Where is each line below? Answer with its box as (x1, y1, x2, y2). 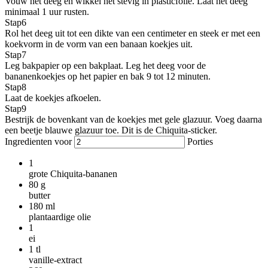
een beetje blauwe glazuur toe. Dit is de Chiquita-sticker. (5, 124, 217, 135)
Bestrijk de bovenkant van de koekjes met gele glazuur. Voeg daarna (5, 114, 262, 124)
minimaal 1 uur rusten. (5, 6, 89, 17)
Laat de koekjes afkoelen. (5, 92, 101, 103)
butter (29, 190, 50, 200)
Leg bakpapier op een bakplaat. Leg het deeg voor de (5, 60, 206, 71)
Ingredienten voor (5, 136, 74, 147)
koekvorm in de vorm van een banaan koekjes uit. (5, 38, 193, 49)
